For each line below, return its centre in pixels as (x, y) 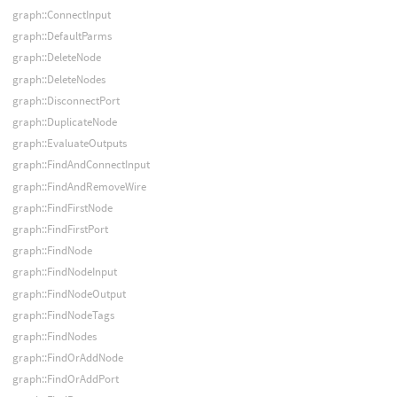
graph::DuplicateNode (64, 122)
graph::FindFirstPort (60, 229)
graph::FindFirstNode (62, 207)
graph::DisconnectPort (66, 100)
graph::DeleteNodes (58, 79)
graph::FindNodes (54, 336)
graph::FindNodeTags (63, 315)
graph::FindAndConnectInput (81, 165)
